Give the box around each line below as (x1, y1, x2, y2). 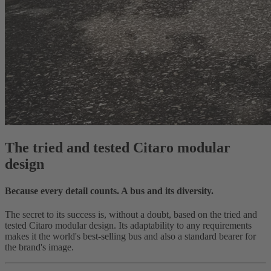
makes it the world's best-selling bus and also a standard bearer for (5, 230, 256, 241)
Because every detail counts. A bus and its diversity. (5, 185, 214, 196)
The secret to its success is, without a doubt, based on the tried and (5, 209, 257, 220)
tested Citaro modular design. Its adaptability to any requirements (5, 220, 252, 230)
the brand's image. (5, 241, 74, 252)
